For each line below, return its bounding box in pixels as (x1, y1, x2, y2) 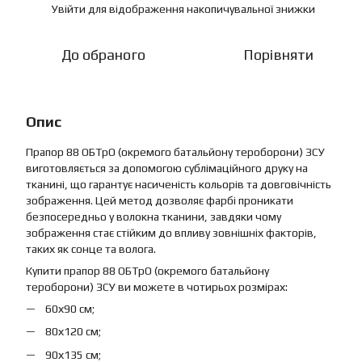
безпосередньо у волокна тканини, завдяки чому (26, 210, 281, 223)
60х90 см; (45, 302, 95, 315)
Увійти (52, 2, 86, 15)
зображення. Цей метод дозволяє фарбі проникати (26, 194, 293, 207)
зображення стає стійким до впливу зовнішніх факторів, (26, 226, 317, 239)
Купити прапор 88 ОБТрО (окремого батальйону (26, 264, 269, 277)
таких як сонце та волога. (26, 242, 156, 255)
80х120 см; (45, 325, 101, 339)
